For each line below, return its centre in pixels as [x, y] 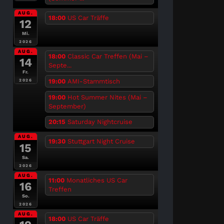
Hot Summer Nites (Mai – [107, 97]
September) [67, 106]
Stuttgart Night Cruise [101, 141]
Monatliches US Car [97, 180]
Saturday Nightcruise [100, 122]
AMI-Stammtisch [93, 81]
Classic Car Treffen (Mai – [108, 56]
